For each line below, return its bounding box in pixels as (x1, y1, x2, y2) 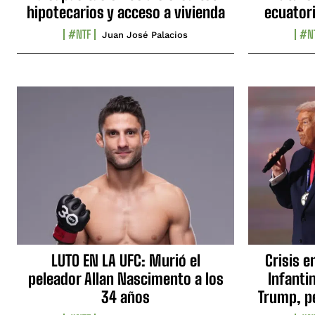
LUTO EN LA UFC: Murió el (51, 251, 200, 271)
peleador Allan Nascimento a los (27, 269, 224, 289)
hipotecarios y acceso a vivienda (26, 2, 225, 22)
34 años (101, 288, 150, 307)
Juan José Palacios (102, 29, 188, 40)
